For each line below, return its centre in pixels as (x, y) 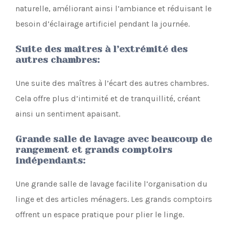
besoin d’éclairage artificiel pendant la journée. (102, 24)
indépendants (49, 160)
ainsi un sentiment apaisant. (68, 113)
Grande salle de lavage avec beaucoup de (114, 139)
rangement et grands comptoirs (94, 150)
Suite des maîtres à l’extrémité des (101, 49)
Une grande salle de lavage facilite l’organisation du (111, 184)
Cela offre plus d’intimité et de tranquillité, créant (108, 98)
